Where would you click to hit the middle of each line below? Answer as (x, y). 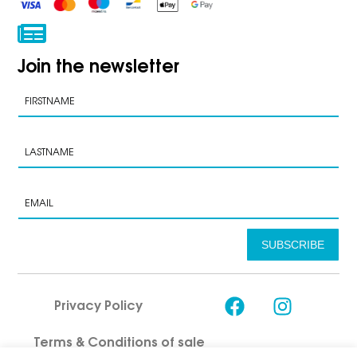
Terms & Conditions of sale (120, 341)
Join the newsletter (99, 65)
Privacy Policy (98, 304)
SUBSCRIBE (292, 244)
